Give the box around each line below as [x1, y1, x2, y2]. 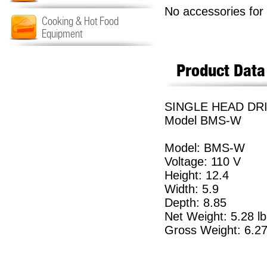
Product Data [176, 60, 265, 80]
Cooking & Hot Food [42, 15, 119, 27]
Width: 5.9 [164, 182, 219, 195]
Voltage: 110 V [164, 155, 241, 168]
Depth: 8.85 [164, 196, 226, 209]
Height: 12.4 [164, 169, 229, 182]
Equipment [42, 27, 82, 40]
